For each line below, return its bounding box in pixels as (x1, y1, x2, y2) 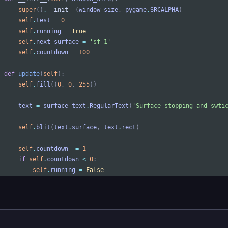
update (18, 70, 40, 78)
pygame (125, 6, 147, 14)
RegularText (90, 102, 129, 110)
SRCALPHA (150, 6, 179, 14)
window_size (79, 6, 118, 14)
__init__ (47, 6, 75, 14)
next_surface (36, 38, 79, 46)
